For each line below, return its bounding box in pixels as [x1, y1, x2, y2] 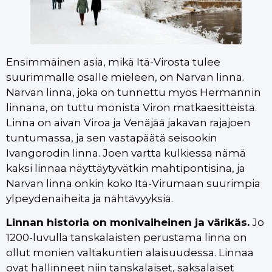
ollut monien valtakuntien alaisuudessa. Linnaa [6, 246, 254, 259]
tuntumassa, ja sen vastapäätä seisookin [6, 131, 217, 144]
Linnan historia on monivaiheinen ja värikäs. [6, 216, 250, 229]
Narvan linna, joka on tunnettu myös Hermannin [6, 86, 261, 98]
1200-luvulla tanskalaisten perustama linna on [6, 231, 247, 244]
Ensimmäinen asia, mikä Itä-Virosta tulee [6, 55, 220, 68]
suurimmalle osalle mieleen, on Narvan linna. [6, 70, 244, 83]
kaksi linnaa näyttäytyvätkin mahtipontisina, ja [6, 161, 245, 174]
